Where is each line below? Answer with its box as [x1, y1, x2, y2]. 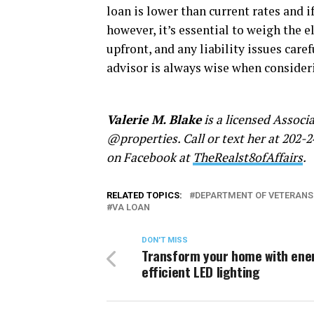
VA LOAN [112, 201, 150, 212]
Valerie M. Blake [107, 111, 201, 128]
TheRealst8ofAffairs [193, 149, 303, 165]
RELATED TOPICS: [107, 189, 182, 200]
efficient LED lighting [142, 261, 260, 282]
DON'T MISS [142, 235, 188, 245]
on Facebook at [107, 149, 193, 165]
